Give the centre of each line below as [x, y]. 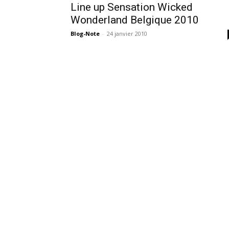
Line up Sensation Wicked [132, 7]
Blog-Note [85, 34]
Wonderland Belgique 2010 [135, 20]
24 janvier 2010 [127, 34]
